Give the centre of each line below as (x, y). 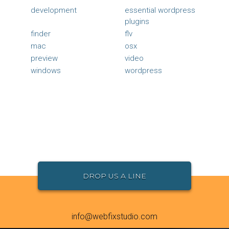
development (54, 10)
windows (46, 70)
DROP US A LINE (114, 176)
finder (41, 33)
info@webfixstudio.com (114, 216)
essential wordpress (160, 10)
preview (44, 58)
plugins (137, 21)
